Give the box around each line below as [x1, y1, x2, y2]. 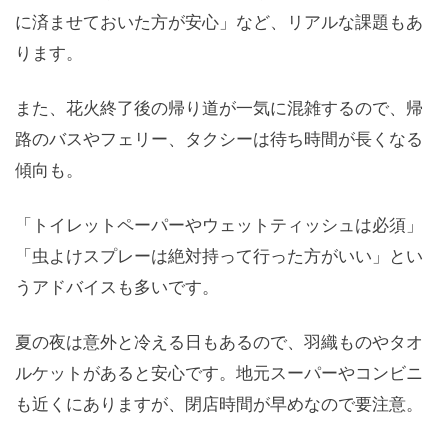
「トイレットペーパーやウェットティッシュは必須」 [15, 214, 423, 236]
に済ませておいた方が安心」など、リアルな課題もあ [15, 11, 423, 33]
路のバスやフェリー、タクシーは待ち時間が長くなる [15, 128, 423, 150]
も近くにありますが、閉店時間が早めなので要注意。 [15, 393, 423, 415]
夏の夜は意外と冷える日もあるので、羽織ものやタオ [15, 331, 423, 353]
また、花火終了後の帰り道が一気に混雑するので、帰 [15, 97, 423, 119]
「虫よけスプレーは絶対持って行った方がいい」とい [15, 245, 423, 267]
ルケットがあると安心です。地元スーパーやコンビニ [15, 362, 423, 384]
